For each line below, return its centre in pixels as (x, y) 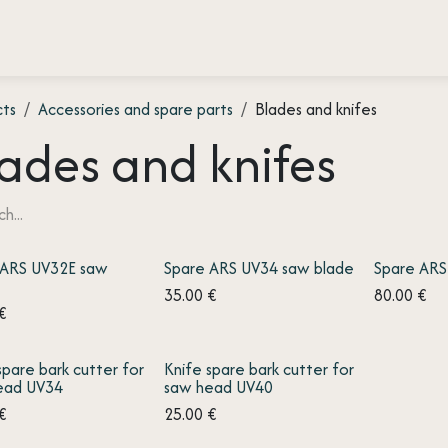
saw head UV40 (219, 387)
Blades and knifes (316, 109)
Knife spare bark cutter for (259, 369)
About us (180, 38)
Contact (269, 38)
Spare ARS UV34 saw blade (259, 268)
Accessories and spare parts (135, 109)
